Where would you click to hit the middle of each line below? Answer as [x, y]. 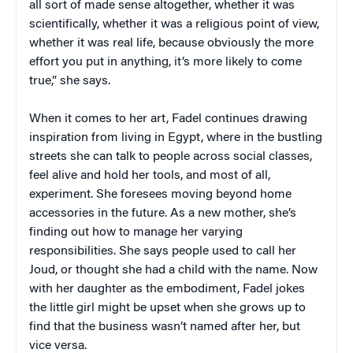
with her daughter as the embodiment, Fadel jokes [167, 289]
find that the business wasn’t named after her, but [165, 327]
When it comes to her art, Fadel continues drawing [168, 119]
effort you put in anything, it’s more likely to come [165, 62]
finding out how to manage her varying [136, 232]
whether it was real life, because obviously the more [171, 43]
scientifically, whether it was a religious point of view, [174, 24]
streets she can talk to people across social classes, [171, 156]
